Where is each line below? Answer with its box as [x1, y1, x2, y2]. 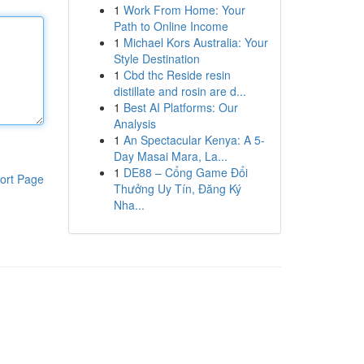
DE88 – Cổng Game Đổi [123, 164, 248, 180]
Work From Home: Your [123, 2, 245, 18]
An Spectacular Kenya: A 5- [123, 132, 265, 148]
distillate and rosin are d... [113, 83, 246, 99]
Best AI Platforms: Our [123, 99, 238, 115]
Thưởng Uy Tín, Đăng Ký [113, 180, 241, 197]
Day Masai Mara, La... [113, 148, 227, 164]
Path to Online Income [113, 18, 228, 34]
